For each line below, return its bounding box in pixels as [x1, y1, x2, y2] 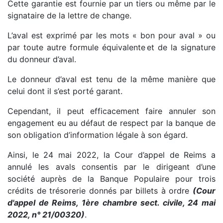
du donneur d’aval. [7, 54, 76, 64]
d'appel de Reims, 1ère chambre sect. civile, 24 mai [7, 197, 216, 208]
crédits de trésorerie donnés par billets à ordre [7, 185, 193, 196]
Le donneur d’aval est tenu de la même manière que [7, 74, 216, 84]
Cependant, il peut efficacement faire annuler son [7, 106, 216, 116]
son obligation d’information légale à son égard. [7, 129, 188, 140]
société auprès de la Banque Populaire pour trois [7, 173, 216, 184]
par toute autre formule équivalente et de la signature [7, 42, 216, 52]
